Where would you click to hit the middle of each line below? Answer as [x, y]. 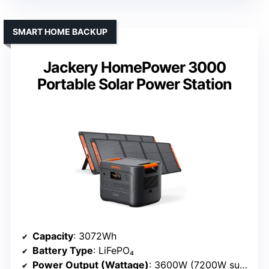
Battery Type [63, 250]
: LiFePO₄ [113, 250]
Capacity [53, 236]
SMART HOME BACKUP [60, 31]
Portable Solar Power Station [134, 84]
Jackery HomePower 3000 [134, 67]
